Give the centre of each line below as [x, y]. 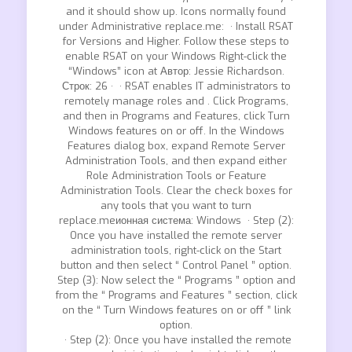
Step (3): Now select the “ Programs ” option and [176, 280]
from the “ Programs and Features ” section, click [176, 295]
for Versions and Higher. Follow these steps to [176, 41]
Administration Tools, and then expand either [176, 161]
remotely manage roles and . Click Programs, [176, 101]
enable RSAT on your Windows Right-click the [176, 56]
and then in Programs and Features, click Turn [176, 116]
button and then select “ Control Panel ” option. [176, 265]
